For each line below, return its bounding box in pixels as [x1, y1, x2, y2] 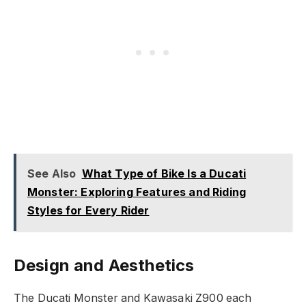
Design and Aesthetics [14, 255, 195, 275]
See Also [27, 167, 76, 181]
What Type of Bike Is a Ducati [81, 167, 247, 181]
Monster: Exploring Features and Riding [27, 185, 246, 199]
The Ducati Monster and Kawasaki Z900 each [14, 291, 252, 305]
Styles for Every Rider [27, 204, 150, 218]
